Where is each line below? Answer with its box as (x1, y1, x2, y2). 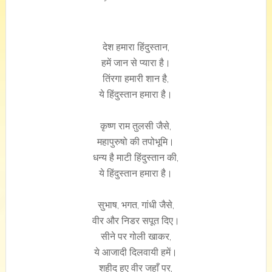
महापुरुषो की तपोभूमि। (97, 136, 175, 148)
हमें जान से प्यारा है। (101, 57, 171, 69)
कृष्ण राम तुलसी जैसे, (100, 120, 172, 132)
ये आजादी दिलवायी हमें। (94, 246, 178, 258)
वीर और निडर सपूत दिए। (92, 215, 180, 226)
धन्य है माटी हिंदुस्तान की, (93, 152, 179, 163)
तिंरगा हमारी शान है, (103, 73, 169, 84)
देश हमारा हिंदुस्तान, (102, 41, 169, 53)
